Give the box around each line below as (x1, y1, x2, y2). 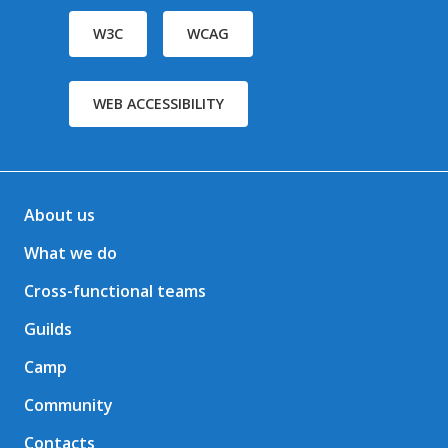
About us (24, 204, 95, 226)
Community (24, 394, 113, 416)
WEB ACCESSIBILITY (93, 94, 225, 113)
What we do (24, 242, 117, 264)
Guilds (24, 318, 72, 340)
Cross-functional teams (24, 280, 206, 302)
